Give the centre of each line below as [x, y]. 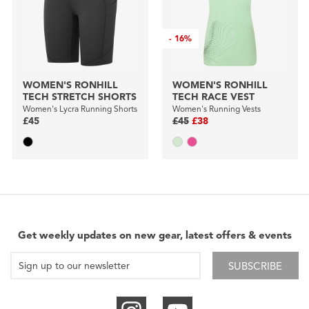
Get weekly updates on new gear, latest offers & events [154, 236]
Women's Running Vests [216, 109]
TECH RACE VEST [213, 97]
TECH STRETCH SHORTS [79, 97]
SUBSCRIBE [256, 267]
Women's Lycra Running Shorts [80, 109]
